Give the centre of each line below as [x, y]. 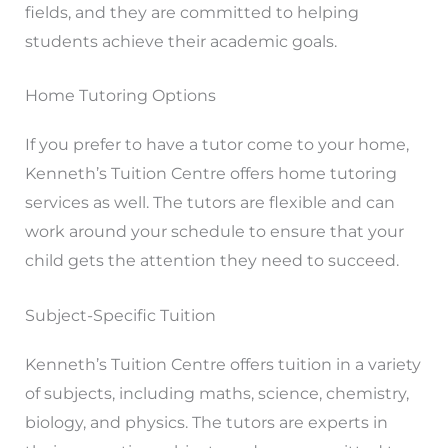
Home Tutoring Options [120, 96]
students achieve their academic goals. [180, 41]
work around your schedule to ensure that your [214, 232]
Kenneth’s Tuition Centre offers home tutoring [210, 174]
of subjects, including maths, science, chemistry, [216, 393]
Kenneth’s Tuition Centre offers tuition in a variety [222, 364]
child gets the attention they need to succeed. [211, 261]
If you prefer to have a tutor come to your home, [216, 145]
